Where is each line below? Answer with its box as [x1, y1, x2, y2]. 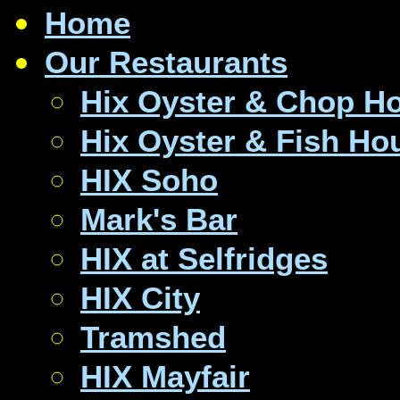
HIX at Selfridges [80, 240, 328, 276]
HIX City [80, 279, 200, 315]
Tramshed [80, 319, 226, 354]
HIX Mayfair [80, 358, 250, 394]
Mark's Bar [80, 201, 237, 237]
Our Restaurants [45, 44, 287, 79]
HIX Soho [80, 162, 218, 197]
